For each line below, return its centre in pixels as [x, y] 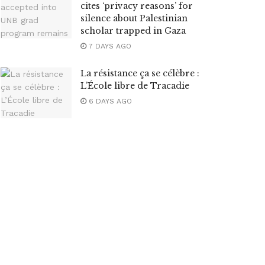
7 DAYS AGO [109, 46]
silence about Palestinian [134, 18]
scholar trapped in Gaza [133, 31]
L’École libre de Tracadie [135, 86]
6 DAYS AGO [109, 101]
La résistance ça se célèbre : [140, 73]
